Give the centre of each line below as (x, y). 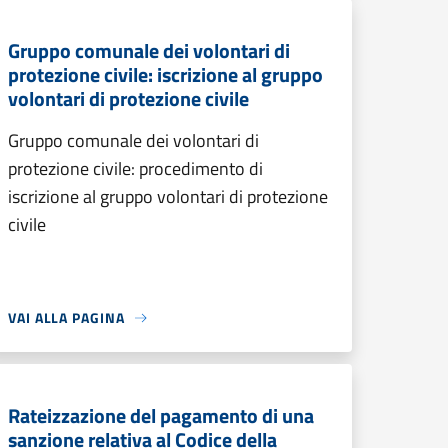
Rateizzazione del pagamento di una (161, 415)
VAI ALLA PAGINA (66, 317)
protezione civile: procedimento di (135, 168)
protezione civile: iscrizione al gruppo (165, 74)
